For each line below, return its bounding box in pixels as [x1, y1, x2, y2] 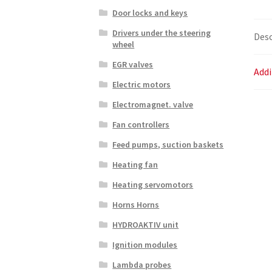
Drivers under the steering [112, 27, 211, 38]
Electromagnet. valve [112, 98, 194, 110]
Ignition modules [112, 239, 178, 250]
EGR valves [112, 58, 154, 70]
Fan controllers [112, 118, 170, 130]
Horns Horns [112, 199, 160, 210]
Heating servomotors [112, 178, 194, 190]
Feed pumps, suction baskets [112, 138, 224, 150]
